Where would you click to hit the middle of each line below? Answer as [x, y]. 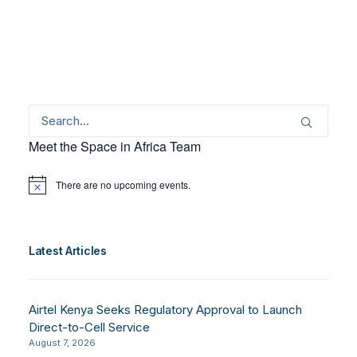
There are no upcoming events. [123, 185]
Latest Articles [68, 251]
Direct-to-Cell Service [89, 328]
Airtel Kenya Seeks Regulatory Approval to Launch [165, 310]
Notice [42, 190]
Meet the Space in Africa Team [115, 147]
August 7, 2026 [62, 343]
